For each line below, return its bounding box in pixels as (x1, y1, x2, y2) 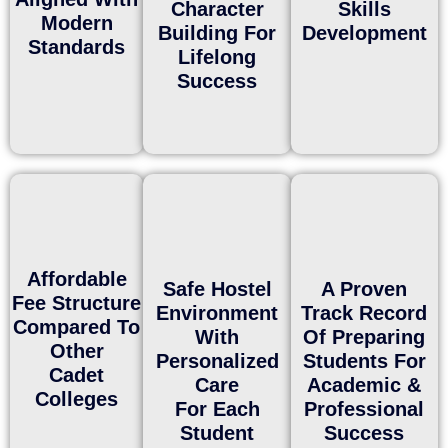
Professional (304, 397, 425, 420)
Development (301, 21, 427, 44)
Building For (158, 21, 277, 44)
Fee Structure (12, 291, 142, 314)
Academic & (307, 373, 422, 396)
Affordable (26, 267, 127, 290)
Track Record (301, 301, 428, 324)
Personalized (155, 349, 279, 372)
